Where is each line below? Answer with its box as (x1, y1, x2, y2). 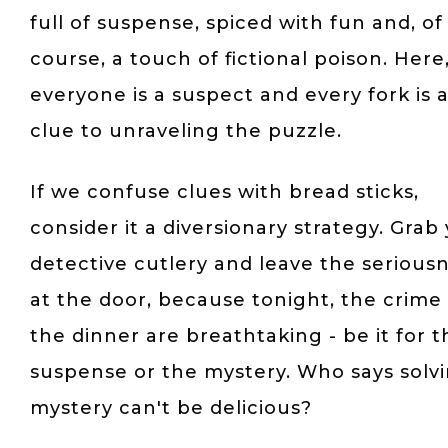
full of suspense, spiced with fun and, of (30, 12, 443, 34)
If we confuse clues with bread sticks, (30, 181, 419, 203)
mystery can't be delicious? (30, 397, 312, 419)
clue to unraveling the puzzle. (30, 120, 342, 142)
